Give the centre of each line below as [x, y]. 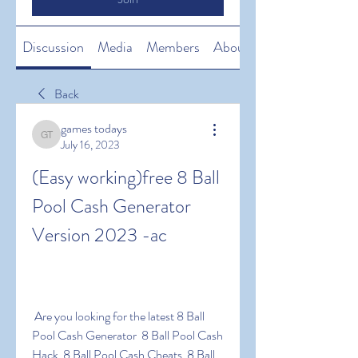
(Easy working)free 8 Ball [126, 177]
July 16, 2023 [90, 145]
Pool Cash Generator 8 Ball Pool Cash [127, 335]
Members [173, 47]
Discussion [54, 47]
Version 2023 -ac [99, 235]
